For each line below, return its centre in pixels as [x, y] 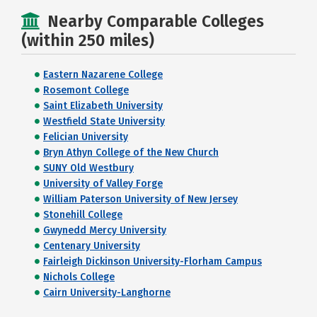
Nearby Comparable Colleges [156, 22]
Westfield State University [104, 122]
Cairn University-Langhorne [107, 293]
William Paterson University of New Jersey [140, 200]
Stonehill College [83, 215]
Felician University [86, 137]
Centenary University [92, 246]
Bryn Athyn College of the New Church [131, 153]
